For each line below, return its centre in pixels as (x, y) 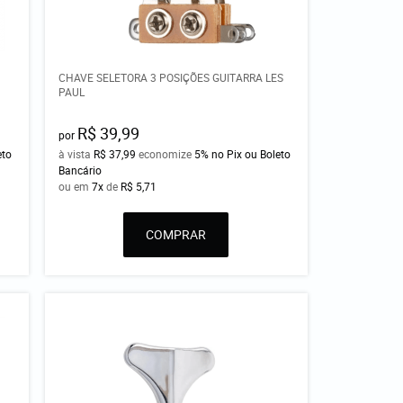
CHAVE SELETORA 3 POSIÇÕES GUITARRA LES (171, 77)
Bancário (81, 170)
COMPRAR (176, 234)
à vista (76, 153)
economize (166, 153)
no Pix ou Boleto (251, 153)
